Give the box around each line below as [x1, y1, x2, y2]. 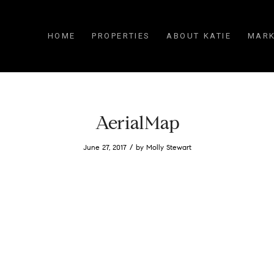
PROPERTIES [92, 31, 151, 40]
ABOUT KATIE [166, 31, 232, 40]
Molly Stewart [146, 143, 191, 152]
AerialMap [95, 111, 179, 134]
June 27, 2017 [83, 143, 127, 152]
